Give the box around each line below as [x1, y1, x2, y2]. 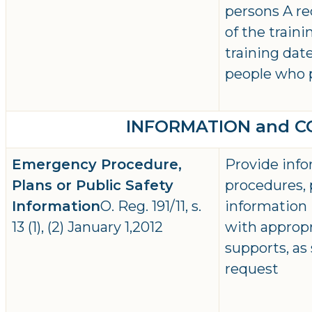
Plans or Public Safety [12, 177, 173, 194]
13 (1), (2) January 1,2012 [12, 219, 163, 236]
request [225, 260, 279, 278]
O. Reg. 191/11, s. [100, 198, 201, 215]
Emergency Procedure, [12, 156, 182, 173]
